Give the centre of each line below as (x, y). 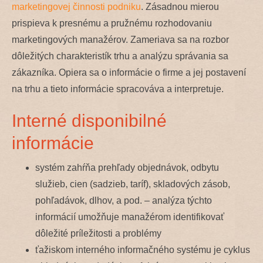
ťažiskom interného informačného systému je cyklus (143, 249)
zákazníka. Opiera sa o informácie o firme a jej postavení (129, 72)
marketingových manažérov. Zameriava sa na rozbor (120, 39)
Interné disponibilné (89, 120)
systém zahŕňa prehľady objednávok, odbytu (127, 167)
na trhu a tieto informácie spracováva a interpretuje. (118, 89)
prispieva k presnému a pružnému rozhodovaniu (112, 23)
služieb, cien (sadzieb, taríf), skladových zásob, (133, 184)
